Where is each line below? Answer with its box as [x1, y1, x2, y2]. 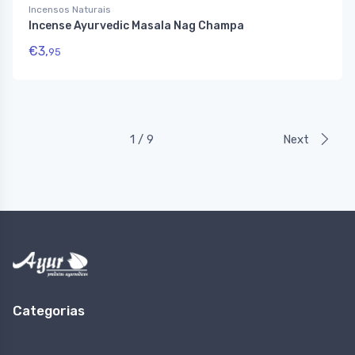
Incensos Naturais [29, 4, 111, 16]
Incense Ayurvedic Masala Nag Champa [29, 19, 244, 33]
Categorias [13, 303, 85, 319]
